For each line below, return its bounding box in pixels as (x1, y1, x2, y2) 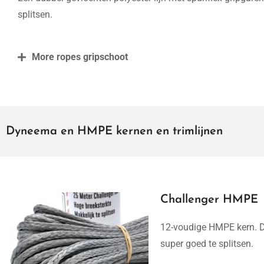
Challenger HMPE (160, 194, 258, 206)
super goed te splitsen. (160, 238, 253, 249)
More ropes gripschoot (32, 51, 128, 62)
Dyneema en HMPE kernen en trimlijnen (6, 126, 223, 137)
